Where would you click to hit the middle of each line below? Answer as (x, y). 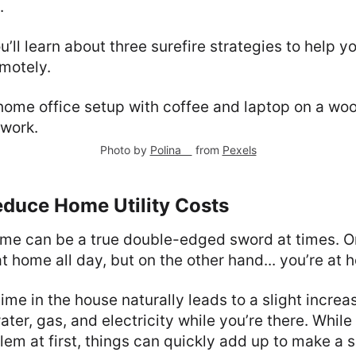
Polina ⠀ (171, 150)
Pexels (239, 150)
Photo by (125, 150)
